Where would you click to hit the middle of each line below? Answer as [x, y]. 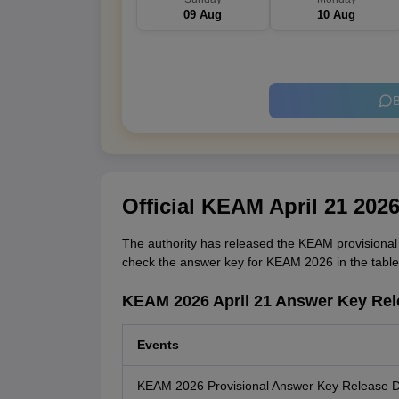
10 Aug [336, 15]
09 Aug [203, 15]
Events [158, 345]
